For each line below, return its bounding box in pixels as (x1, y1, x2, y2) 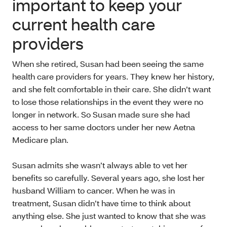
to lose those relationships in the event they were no (12, 96, 203, 107)
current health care (12, 14, 155, 35)
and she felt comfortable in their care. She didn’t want (12, 84, 211, 95)
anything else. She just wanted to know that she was (12, 210, 206, 221)
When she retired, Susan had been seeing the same (12, 58, 204, 69)
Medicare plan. (12, 134, 68, 145)
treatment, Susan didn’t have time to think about (12, 198, 191, 209)
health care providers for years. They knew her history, (12, 71, 214, 82)
